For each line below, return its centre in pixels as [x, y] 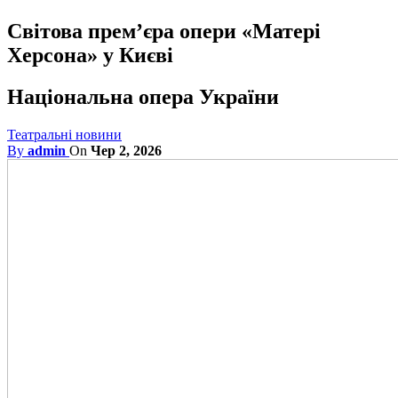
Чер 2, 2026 [126, 150]
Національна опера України [143, 96]
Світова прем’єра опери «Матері [164, 31]
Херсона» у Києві [90, 55]
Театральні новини [64, 134]
